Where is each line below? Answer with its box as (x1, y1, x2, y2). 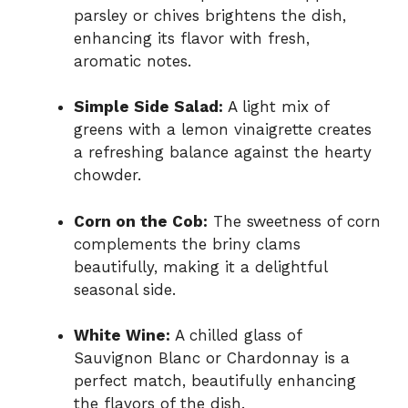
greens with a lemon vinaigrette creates (74, 120, 372, 139)
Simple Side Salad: (74, 97, 223, 117)
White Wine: (74, 326, 170, 345)
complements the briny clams (74, 234, 301, 253)
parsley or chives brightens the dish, (74, 5, 346, 25)
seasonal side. (74, 280, 176, 299)
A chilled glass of (170, 326, 301, 345)
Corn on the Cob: (74, 211, 208, 230)
